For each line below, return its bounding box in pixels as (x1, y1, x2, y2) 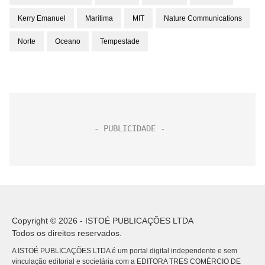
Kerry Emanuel (18, 14, 66, 22)
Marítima (85, 14, 113, 22)
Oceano (55, 37, 80, 46)
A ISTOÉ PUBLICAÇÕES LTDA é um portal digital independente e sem (12, 247, 237, 255)
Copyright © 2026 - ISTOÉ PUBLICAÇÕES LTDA (12, 216, 193, 225)
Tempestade (100, 37, 140, 46)
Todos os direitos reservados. (12, 228, 122, 238)
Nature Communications (164, 14, 242, 22)
